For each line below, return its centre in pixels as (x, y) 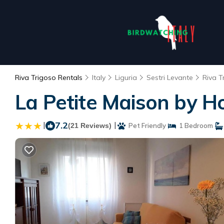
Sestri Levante (170, 77)
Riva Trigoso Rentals (50, 77)
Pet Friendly (146, 125)
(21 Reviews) (90, 125)
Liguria (126, 77)
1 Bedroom (194, 125)
